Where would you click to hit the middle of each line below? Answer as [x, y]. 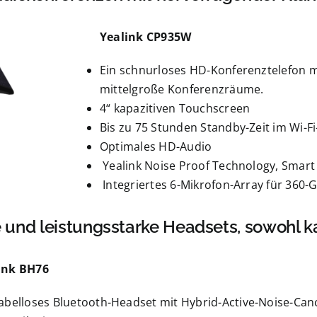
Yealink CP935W [146, 37]
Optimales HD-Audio [156, 147]
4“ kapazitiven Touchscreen [175, 109]
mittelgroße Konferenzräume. [182, 90]
